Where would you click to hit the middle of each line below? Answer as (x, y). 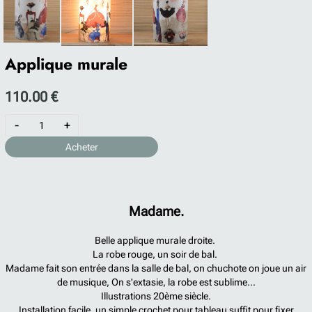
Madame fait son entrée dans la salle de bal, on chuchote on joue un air (156, 268)
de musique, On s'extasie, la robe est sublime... (156, 282)
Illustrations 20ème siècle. (156, 296)
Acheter (81, 147)
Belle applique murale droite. (156, 240)
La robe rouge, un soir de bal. (156, 254)
